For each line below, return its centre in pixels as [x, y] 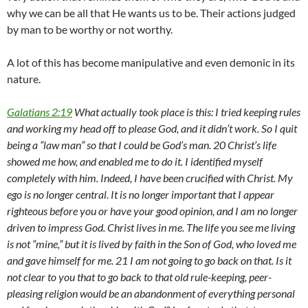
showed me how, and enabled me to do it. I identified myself [135, 162]
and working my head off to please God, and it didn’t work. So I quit [152, 129]
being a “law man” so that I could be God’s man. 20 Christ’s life [142, 145]
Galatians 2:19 [40, 112]
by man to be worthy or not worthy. [90, 30]
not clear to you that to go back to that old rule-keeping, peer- [139, 277]
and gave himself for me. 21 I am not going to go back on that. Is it [149, 261]
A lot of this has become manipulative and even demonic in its [151, 63]
